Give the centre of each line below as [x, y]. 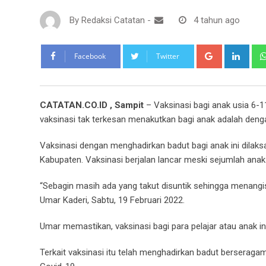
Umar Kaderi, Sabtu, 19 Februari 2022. [112, 200]
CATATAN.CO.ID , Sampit [92, 105]
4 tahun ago [217, 20]
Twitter [168, 56]
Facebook [90, 56]
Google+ [236, 51]
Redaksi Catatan [113, 20]
